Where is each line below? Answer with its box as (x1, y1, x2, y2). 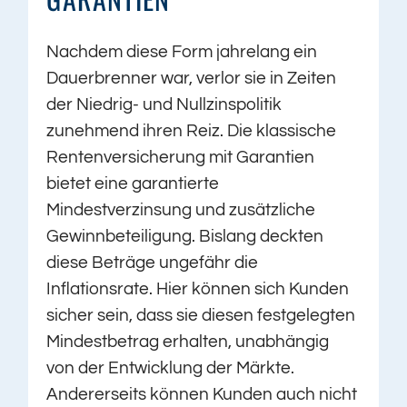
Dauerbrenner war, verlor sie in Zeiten (46, 69, 337, 88)
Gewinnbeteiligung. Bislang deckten (46, 227, 324, 246)
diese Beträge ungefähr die (46, 253, 259, 273)
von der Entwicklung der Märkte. (46, 359, 295, 378)
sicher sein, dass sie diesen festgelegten (46, 306, 356, 325)
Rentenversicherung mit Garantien (46, 148, 315, 167)
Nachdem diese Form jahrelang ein (46, 43, 318, 62)
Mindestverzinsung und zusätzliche (46, 201, 316, 220)
